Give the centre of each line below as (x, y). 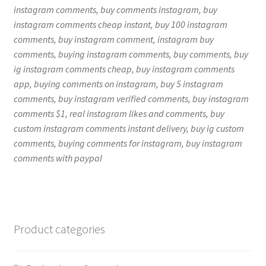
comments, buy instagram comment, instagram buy (113, 39)
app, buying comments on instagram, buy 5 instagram (118, 84)
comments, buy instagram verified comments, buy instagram (131, 99)
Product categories (59, 229)
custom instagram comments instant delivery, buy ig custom (129, 129)
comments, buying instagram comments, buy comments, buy (131, 54)
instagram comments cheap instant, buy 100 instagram (120, 25)
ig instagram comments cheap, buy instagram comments (124, 69)
